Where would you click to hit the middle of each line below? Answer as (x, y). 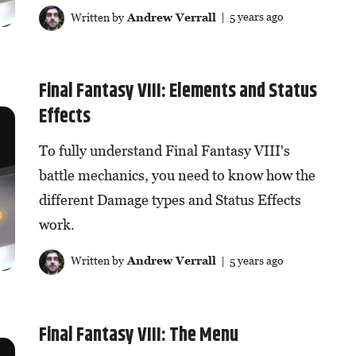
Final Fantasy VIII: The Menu (138, 335)
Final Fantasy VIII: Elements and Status (178, 92)
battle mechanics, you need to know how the (177, 176)
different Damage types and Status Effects (170, 200)
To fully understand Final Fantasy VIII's (164, 151)
